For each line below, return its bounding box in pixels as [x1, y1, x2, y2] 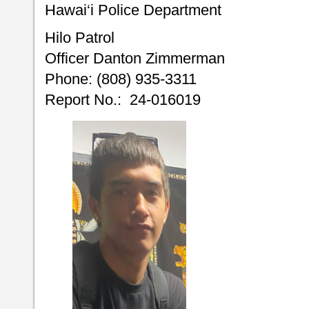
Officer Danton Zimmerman [45, 50, 225, 68]
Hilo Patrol [45, 29, 114, 47]
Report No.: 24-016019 [45, 91, 201, 109]
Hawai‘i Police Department [45, 1, 221, 19]
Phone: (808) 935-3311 [45, 70, 197, 88]
